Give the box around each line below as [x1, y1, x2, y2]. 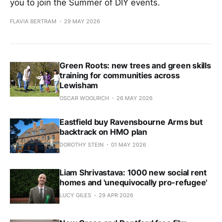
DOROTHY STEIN [59, 141, 104, 148]
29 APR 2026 [99, 191, 133, 199]
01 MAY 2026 [111, 141, 146, 148]
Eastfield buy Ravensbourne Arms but [59, 116, 203, 127]
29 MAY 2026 [64, 17, 100, 25]
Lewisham [59, 80, 99, 90]
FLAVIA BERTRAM [10, 17, 56, 25]
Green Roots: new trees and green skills [59, 60, 211, 70]
